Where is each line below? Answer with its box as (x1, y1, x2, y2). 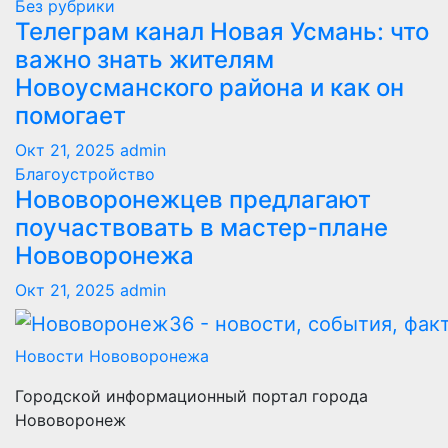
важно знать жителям (15, 45, 274, 75)
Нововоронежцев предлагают (15, 185, 371, 215)
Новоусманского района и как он (15, 73, 404, 103)
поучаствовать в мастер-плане (15, 213, 388, 243)
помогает (15, 101, 126, 131)
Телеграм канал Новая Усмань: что (15, 17, 429, 47)
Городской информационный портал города (15, 385, 368, 406)
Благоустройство (15, 164, 155, 185)
